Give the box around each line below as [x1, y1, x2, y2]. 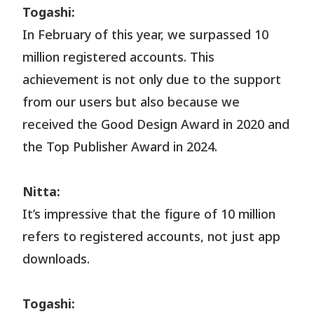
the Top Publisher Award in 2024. [22, 138, 218, 158]
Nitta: [22, 183, 61, 203]
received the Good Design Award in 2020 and [22, 116, 290, 135]
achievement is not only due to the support [22, 71, 282, 90]
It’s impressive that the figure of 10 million [22, 205, 276, 225]
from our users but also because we [22, 93, 240, 113]
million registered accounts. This [22, 48, 215, 68]
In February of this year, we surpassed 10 [22, 26, 269, 46]
